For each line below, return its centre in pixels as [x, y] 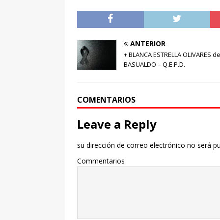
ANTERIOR [148, 43]
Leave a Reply [117, 124]
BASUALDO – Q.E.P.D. [154, 64]
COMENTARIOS [106, 99]
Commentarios [101, 161]
